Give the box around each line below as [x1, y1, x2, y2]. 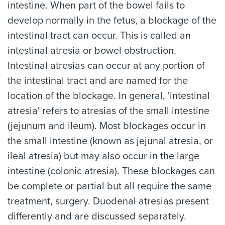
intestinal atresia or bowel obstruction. [8, 45, 176, 57]
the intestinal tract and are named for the [8, 75, 188, 87]
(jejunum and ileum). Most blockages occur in [8, 120, 206, 132]
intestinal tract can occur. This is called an [8, 30, 191, 42]
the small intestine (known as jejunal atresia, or [8, 135, 213, 147]
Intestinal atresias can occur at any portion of [8, 60, 205, 72]
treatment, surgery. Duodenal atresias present [8, 195, 209, 207]
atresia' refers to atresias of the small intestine [8, 105, 209, 117]
